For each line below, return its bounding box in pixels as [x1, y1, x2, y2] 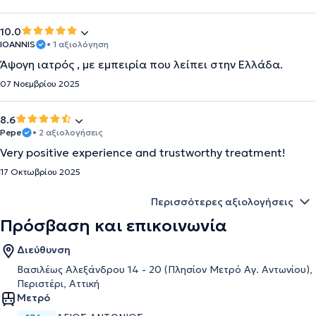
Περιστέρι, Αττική [17, 277, 99, 290]
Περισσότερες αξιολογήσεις [151, 195, 293, 208]
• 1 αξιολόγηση [47, 39, 109, 49]
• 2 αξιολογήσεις [32, 127, 103, 138]
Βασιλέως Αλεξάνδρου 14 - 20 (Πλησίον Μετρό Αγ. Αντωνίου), [17, 263, 312, 276]
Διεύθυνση [17, 243, 71, 256]
